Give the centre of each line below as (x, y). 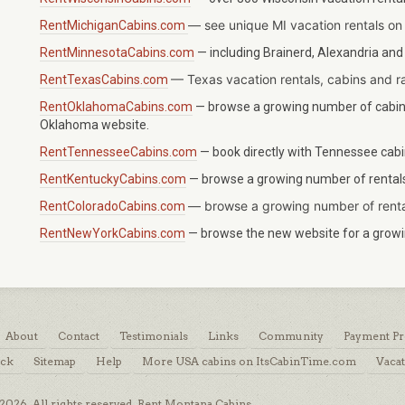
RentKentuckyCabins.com (113, 179)
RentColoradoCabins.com (113, 207)
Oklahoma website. (94, 125)
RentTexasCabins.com (104, 80)
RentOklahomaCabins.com (116, 107)
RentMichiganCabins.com (114, 26)
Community (291, 336)
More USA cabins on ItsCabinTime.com (249, 362)
